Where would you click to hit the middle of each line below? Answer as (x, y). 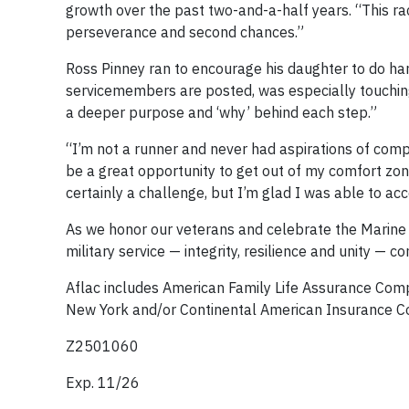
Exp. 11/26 (103, 383)
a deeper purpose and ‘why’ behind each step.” (221, 113)
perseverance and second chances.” (185, 32)
